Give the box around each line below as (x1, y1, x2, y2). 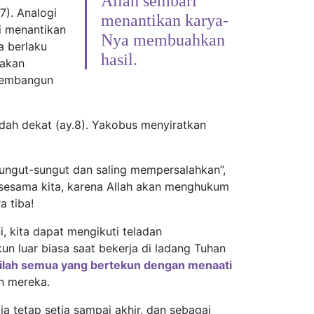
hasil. (101, 50, 137, 69)
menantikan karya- (101, 11, 228, 29)
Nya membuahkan (101, 31, 225, 49)
